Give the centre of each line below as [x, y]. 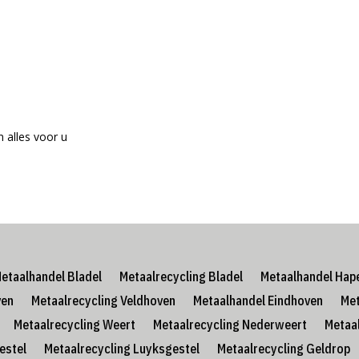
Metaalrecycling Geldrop [283, 349]
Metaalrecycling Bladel [181, 277]
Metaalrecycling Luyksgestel [121, 349]
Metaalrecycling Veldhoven [103, 301]
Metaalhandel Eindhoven [258, 301]
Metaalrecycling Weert [75, 325]
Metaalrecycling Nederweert [230, 325]
